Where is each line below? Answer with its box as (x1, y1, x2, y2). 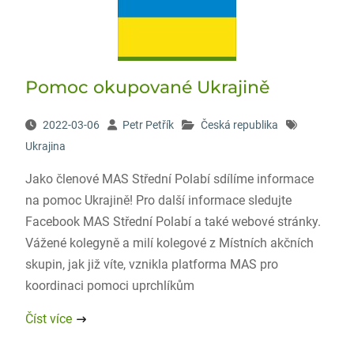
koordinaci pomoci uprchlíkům (24, 278, 194, 293)
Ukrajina (24, 140, 66, 153)
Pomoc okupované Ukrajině (24, 77, 269, 98)
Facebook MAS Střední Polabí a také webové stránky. (24, 214, 321, 229)
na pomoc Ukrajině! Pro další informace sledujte (24, 193, 292, 208)
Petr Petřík (122, 119, 174, 131)
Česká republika (200, 119, 278, 131)
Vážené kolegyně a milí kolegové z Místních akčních (24, 235, 314, 250)
